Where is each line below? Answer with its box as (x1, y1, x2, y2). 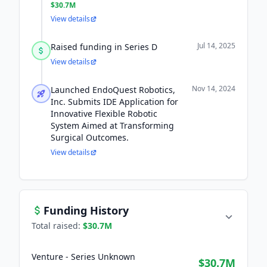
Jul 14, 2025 (197, 41, 235, 51)
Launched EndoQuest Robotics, (51, 84, 175, 95)
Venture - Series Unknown (32, 251, 135, 262)
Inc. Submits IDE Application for (51, 96, 178, 107)
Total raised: (32, 220, 83, 231)
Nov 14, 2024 (192, 83, 235, 94)
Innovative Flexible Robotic (51, 108, 157, 119)
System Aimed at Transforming (51, 120, 174, 131)
